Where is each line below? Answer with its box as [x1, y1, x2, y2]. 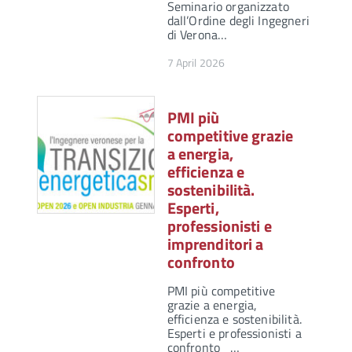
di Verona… [167, 25, 228, 45]
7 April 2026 [167, 54, 225, 71]
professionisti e [167, 214, 272, 239]
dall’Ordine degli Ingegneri [167, 11, 310, 31]
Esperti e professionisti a [167, 324, 302, 343]
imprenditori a [167, 232, 264, 257]
